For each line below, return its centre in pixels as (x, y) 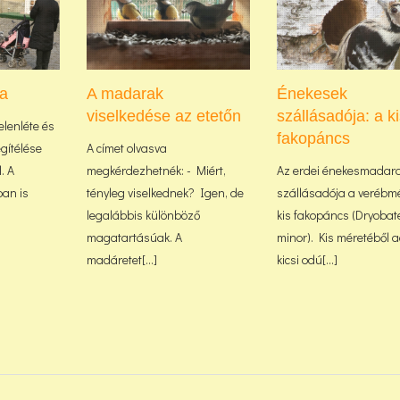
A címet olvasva (126, 147)
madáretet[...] (121, 259)
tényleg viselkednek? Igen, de (165, 192)
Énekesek (312, 93)
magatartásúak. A (134, 237)
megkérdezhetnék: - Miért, (156, 170)
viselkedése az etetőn (163, 116)
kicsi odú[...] (308, 259)
